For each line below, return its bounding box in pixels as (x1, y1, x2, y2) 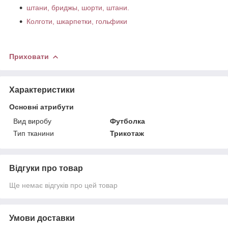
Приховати (9, 52, 49, 61)
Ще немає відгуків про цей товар (9, 181, 118, 189)
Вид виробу (13, 117, 51, 125)
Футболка (110, 117, 146, 125)
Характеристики (9, 85, 75, 94)
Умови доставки (9, 213, 75, 222)
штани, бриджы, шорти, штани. (26, 3, 129, 12)
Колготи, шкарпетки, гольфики (26, 17, 127, 25)
